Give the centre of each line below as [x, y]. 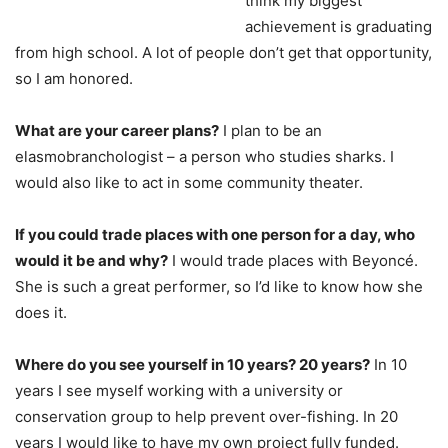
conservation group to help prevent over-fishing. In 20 [206, 416]
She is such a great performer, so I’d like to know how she [219, 286]
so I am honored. [74, 78]
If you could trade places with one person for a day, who [215, 234]
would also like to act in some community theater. [189, 182]
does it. [41, 312]
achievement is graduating [338, 26]
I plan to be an [270, 130]
